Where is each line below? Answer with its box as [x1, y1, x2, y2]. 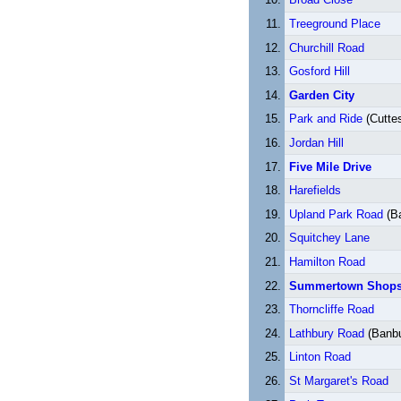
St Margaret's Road [288, 373, 388, 388]
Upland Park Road [288, 207, 383, 221]
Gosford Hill [288, 64, 350, 79]
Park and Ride [288, 112, 363, 126]
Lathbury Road [288, 326, 364, 340]
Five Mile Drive [288, 159, 371, 174]
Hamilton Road [288, 254, 365, 269]
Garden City [288, 88, 354, 102]
